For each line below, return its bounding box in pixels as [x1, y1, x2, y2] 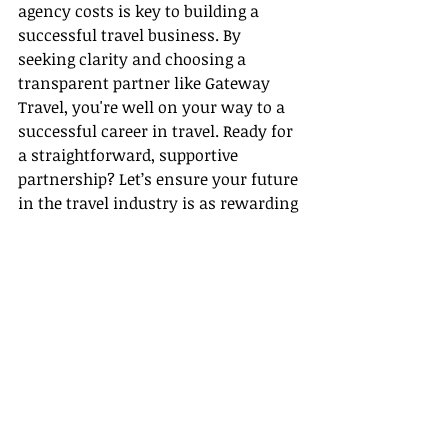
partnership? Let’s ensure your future [18, 168, 302, 191]
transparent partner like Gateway [18, 72, 274, 95]
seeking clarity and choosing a [18, 48, 250, 71]
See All [279, 361, 320, 381]
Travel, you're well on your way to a [18, 96, 289, 119]
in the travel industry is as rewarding [18, 192, 302, 215]
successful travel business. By [18, 24, 245, 47]
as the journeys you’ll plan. [18, 216, 220, 239]
